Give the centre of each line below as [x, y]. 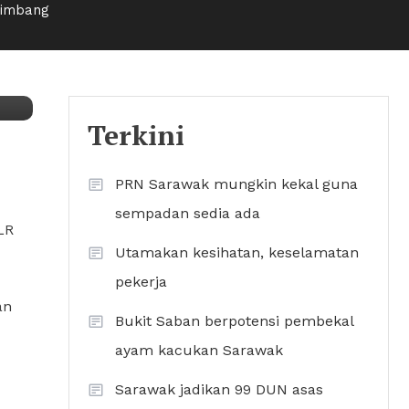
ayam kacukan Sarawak [199, 351]
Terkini [136, 136]
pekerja [141, 282]
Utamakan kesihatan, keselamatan [237, 253]
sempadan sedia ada [188, 214]
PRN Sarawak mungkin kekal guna [236, 184]
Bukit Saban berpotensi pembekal [234, 321]
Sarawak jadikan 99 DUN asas [219, 390]
